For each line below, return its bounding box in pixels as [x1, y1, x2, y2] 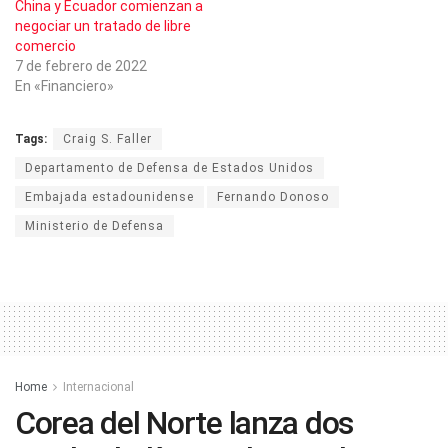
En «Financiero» [15, 77, 114, 94]
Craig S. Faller [63, 131, 152, 146]
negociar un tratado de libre [15, 17, 191, 34]
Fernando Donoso [217, 189, 329, 204]
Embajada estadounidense [25, 189, 194, 204]
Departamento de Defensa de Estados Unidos [25, 160, 314, 175]
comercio [15, 37, 76, 54]
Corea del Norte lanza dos [15, 403, 353, 442]
